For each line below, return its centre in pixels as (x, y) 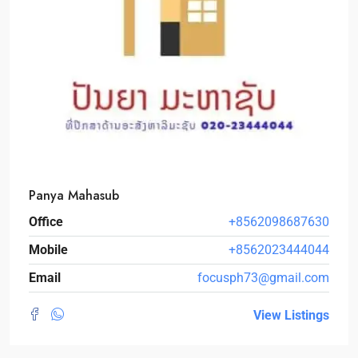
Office (46, 221)
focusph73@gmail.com (263, 277)
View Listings (291, 315)
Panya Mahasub (74, 195)
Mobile (48, 249)
